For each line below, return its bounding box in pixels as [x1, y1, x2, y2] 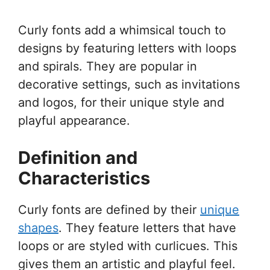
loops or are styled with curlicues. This [18, 238, 237, 253]
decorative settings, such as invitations [18, 77, 240, 92]
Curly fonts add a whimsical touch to [18, 22, 226, 37]
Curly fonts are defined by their [18, 202, 200, 217]
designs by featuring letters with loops [18, 40, 236, 55]
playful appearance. [18, 113, 130, 128]
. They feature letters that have [58, 220, 236, 235]
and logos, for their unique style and [18, 95, 224, 110]
